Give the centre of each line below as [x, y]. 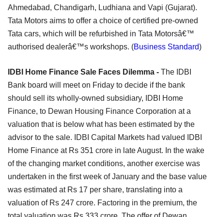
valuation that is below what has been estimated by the [101, 124]
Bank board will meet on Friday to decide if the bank [96, 85]
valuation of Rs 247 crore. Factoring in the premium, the [102, 203]
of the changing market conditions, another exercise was [104, 164]
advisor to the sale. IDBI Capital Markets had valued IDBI [105, 138]
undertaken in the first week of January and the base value [107, 177]
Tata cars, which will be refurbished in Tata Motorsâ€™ [101, 34]
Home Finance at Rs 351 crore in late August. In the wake [106, 151]
